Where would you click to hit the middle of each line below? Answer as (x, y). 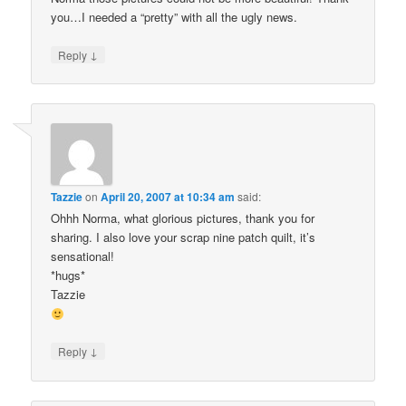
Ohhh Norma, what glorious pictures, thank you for (183, 218)
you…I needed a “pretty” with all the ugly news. (174, 16)
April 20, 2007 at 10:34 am (168, 197)
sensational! (83, 256)
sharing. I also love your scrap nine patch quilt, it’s (184, 237)
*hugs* (68, 275)
